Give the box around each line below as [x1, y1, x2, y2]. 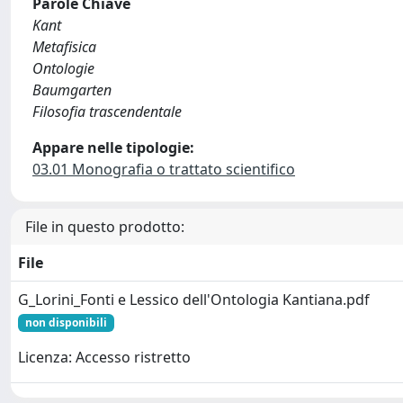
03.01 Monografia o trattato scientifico [32, 159, 295, 179]
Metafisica [32, 37, 96, 57]
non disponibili [24, 315, 107, 330]
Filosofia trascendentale [32, 102, 182, 121]
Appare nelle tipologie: [32, 138, 194, 157]
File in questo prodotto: [25, 217, 184, 237]
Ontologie [32, 58, 94, 78]
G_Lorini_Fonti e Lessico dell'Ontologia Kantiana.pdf [18, 290, 370, 309]
